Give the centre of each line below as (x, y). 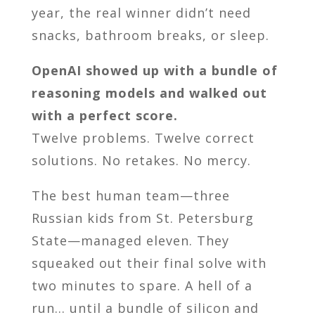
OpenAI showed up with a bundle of (154, 71)
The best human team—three (130, 196)
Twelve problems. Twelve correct (143, 138)
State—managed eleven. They (130, 241)
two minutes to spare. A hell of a (142, 286)
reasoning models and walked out (149, 93)
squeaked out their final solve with (149, 263)
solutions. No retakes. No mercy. (141, 161)
